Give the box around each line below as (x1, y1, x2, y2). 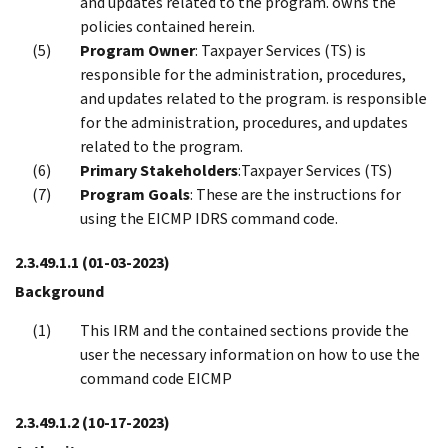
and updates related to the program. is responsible (80, 87, 427, 109)
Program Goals (80, 183, 190, 205)
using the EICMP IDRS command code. (80, 207, 338, 229)
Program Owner (80, 39, 195, 61)
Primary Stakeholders (80, 159, 238, 181)
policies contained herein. (80, 15, 255, 37)
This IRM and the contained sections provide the (80, 319, 409, 341)
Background (15, 280, 104, 302)
